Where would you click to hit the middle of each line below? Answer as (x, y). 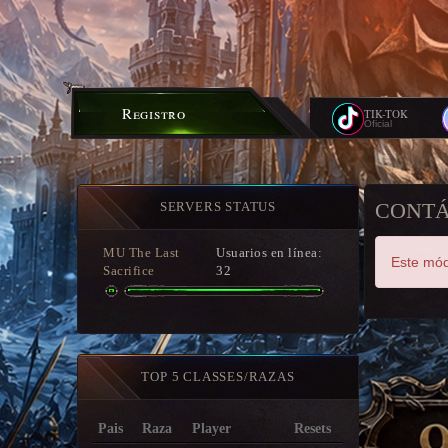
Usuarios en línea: (269, 252)
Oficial (378, 123)
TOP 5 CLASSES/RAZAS (218, 376)
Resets (312, 428)
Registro (154, 113)
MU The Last (141, 252)
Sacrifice (129, 270)
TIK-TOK (386, 113)
